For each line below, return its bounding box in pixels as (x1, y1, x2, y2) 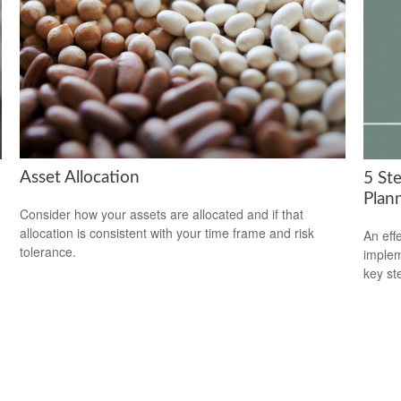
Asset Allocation (20, 169, 141, 187)
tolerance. (20, 242, 77, 260)
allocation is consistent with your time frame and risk (20, 223, 315, 242)
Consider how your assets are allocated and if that (20, 204, 304, 223)
